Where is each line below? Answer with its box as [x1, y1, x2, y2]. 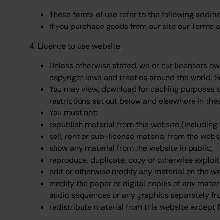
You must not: [49, 108, 97, 118]
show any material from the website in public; [49, 143, 213, 153]
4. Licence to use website [29, 41, 120, 51]
